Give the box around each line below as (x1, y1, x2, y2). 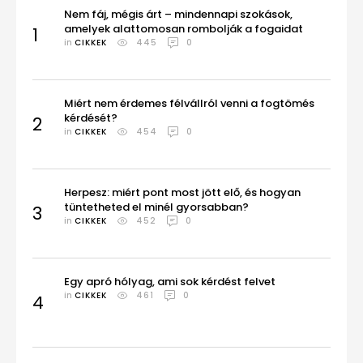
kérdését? (64, 110, 118, 126)
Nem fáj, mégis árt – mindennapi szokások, (64, 6, 293, 22)
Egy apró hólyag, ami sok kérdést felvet (64, 274, 276, 289)
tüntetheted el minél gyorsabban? (64, 199, 250, 215)
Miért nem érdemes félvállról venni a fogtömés (64, 96, 315, 111)
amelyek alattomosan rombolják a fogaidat (64, 21, 304, 36)
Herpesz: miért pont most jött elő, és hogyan (64, 185, 301, 200)
